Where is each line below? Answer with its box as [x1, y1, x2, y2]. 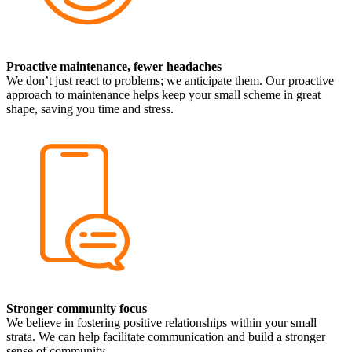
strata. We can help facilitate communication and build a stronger [6, 329, 325, 343]
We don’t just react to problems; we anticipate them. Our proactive [6, 73, 334, 87]
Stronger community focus [6, 301, 147, 315]
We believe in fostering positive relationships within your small [6, 315, 317, 329]
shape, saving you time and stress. [6, 101, 174, 115]
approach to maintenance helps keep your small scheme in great [6, 87, 321, 101]
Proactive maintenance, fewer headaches [6, 59, 222, 73]
